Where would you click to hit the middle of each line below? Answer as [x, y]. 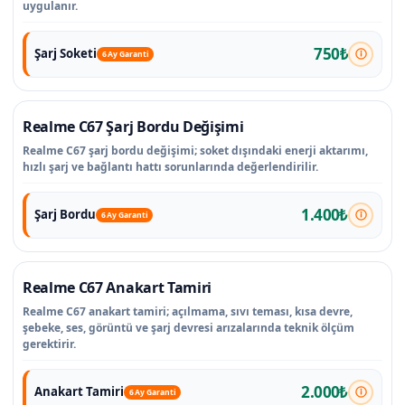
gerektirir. [49, 344]
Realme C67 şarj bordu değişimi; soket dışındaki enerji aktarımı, [195, 150]
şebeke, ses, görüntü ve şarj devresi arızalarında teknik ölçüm [188, 327]
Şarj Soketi [65, 53]
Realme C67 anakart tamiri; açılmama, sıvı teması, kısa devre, [188, 311]
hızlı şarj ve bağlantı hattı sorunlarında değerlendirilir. [170, 166]
